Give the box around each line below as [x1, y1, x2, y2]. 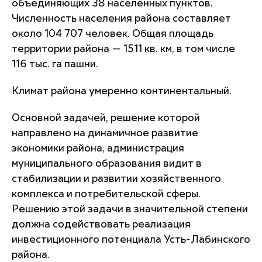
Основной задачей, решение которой [12, 113, 200, 124]
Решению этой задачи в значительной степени [12, 205, 248, 215]
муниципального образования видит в [12, 159, 202, 170]
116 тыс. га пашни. [12, 60, 98, 70]
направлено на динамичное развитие [12, 129, 198, 139]
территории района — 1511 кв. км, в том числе [12, 44, 235, 55]
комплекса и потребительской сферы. [12, 189, 201, 200]
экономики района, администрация [12, 144, 184, 154]
